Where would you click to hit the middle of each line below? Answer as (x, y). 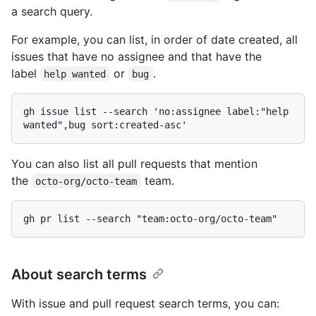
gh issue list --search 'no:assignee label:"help (156, 111)
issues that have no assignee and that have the (136, 56)
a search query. (52, 11)
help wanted (75, 74)
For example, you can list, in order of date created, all (154, 39)
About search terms (79, 274)
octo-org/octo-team (86, 181)
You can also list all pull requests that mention (134, 163)
